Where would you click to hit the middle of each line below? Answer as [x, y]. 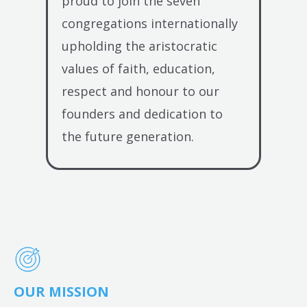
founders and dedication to [143, 113]
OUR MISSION [61, 291]
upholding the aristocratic [140, 46]
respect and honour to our [141, 91]
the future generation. [128, 136]
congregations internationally [150, 23]
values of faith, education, [139, 68]
